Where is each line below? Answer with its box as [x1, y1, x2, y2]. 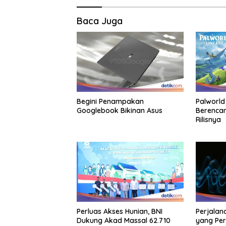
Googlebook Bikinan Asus [77, 105, 162, 115]
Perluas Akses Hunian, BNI [77, 206, 162, 216]
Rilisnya [195, 115, 221, 124]
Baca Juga [77, 15, 123, 27]
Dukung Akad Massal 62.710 [77, 215, 171, 225]
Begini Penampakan [77, 96, 144, 106]
